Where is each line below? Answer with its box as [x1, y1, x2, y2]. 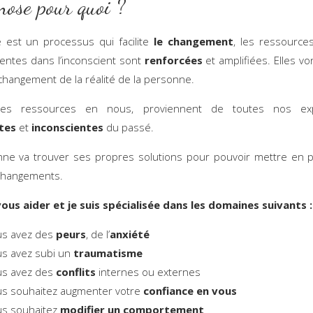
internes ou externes [95, 264, 201, 279]
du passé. [103, 119, 156, 134]
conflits [55, 264, 96, 279]
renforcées [140, 52, 203, 67]
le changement [153, 34, 233, 48]
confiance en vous [143, 283, 237, 298]
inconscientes [31, 119, 103, 134]
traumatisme [73, 245, 143, 260]
